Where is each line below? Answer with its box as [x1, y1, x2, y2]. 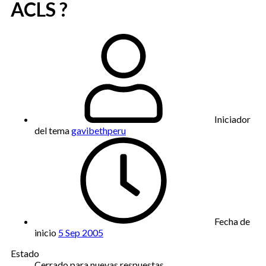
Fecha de [214, 215, 250, 227]
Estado [11, 247, 39, 259]
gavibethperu [71, 124, 126, 136]
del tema [34, 124, 69, 136]
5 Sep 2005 [58, 226, 103, 238]
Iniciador [214, 113, 251, 125]
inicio [34, 226, 56, 238]
